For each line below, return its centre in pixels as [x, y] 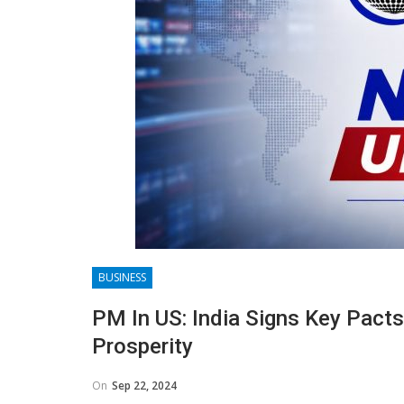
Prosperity [142, 346]
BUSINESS [122, 277]
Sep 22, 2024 [144, 386]
